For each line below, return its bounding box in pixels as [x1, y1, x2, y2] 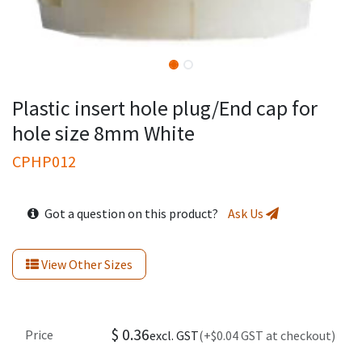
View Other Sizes [39, 255, 133, 272]
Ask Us [227, 204, 266, 221]
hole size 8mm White [12, 119, 195, 146]
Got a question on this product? [41, 204, 228, 221]
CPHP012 [12, 150, 76, 171]
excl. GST [149, 326, 199, 343]
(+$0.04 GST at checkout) [199, 326, 335, 343]
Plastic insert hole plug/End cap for [12, 94, 318, 121]
